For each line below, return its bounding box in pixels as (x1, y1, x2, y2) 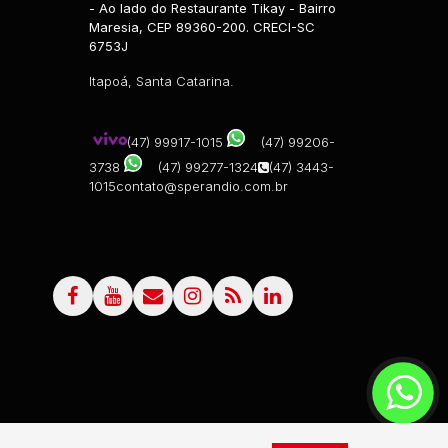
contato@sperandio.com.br (115, 178, 288, 194)
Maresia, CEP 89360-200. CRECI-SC (88, 19, 315, 35)
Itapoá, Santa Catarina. (88, 73, 234, 89)
